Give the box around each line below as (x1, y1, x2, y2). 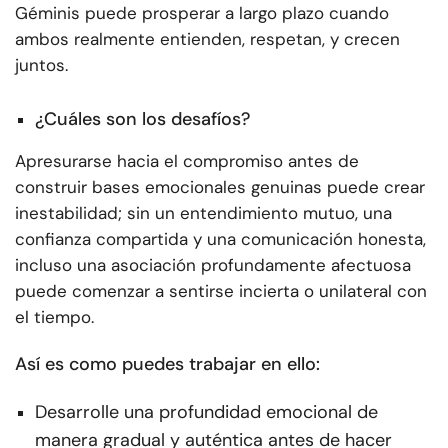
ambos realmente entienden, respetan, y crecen (15, 28, 400, 51)
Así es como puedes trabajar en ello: (15, 351, 320, 376)
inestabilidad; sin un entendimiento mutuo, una (15, 201, 392, 224)
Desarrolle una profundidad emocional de (35, 399, 378, 424)
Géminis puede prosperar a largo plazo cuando (15, 2, 389, 25)
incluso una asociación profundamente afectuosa (15, 253, 411, 276)
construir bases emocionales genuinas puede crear (15, 175, 425, 198)
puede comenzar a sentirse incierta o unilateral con (15, 279, 427, 302)
